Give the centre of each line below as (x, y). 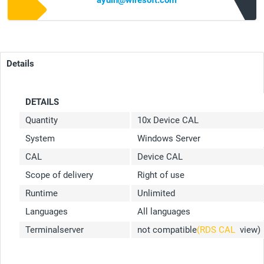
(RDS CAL (216, 230)
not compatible (167, 230)
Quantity (42, 121)
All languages (164, 212)
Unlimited (156, 194)
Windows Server (170, 139)
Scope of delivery (59, 175)
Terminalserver (55, 230)
